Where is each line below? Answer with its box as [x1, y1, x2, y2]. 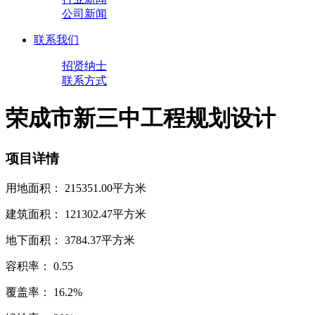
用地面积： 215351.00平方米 [6, 181, 146, 194]
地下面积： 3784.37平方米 [6, 233, 135, 246]
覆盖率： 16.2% [6, 285, 82, 298]
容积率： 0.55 [6, 259, 73, 272]
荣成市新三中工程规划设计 [6, 105, 276, 131]
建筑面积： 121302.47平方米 [6, 207, 146, 220]
